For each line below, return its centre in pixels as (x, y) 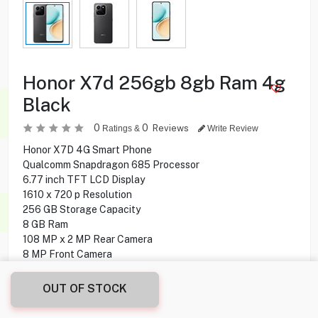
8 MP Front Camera (67, 254)
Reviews (171, 128)
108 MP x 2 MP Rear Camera (87, 239)
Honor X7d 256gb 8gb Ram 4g (154, 82)
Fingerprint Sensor (65, 298)
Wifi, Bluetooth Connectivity (87, 284)
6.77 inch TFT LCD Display (83, 179)
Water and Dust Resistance (85, 269)
